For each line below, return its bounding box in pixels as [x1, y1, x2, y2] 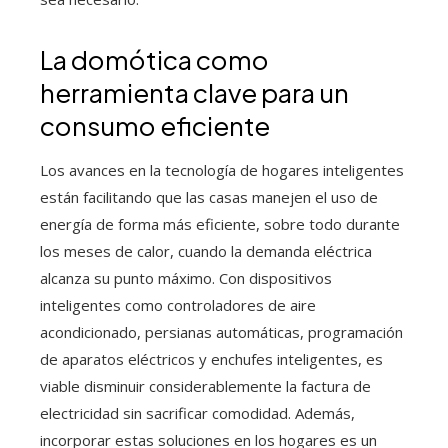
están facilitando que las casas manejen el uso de [40, 187, 378, 208]
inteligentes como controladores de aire [40, 295, 316, 316]
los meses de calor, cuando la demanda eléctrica [40, 241, 372, 262]
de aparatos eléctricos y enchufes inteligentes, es [40, 349, 383, 370]
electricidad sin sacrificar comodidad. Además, [40, 403, 355, 424]
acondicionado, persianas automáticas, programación [40, 322, 403, 343]
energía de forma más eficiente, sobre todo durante [40, 214, 400, 235]
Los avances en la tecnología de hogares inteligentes [40, 160, 404, 181]
